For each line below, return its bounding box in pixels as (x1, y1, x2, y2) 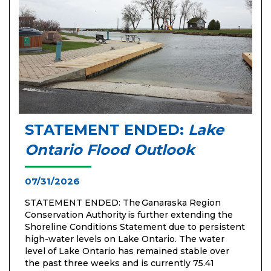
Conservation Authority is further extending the (25, 209, 233, 221)
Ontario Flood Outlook (25, 141, 195, 159)
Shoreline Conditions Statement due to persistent (25, 221, 245, 233)
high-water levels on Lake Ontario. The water (25, 233, 224, 245)
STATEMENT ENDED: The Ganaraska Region (25, 197, 221, 209)
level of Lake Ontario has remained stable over (25, 246, 229, 257)
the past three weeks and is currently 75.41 (25, 258, 214, 269)
